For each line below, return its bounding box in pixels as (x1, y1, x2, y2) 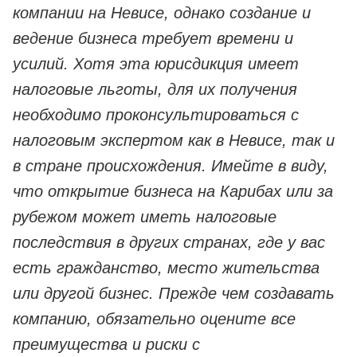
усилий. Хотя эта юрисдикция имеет (13, 55, 299, 73)
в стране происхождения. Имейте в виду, (13, 157, 328, 175)
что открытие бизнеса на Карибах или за (13, 182, 333, 201)
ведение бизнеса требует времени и (13, 29, 293, 48)
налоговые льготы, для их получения (13, 80, 297, 99)
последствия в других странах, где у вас (13, 233, 325, 252)
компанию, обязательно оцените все (13, 310, 296, 328)
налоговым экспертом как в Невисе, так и (13, 131, 335, 150)
